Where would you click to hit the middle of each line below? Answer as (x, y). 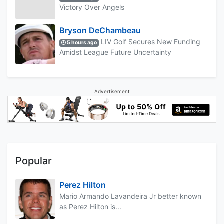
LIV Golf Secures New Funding (150, 42)
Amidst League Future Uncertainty (115, 52)
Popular (34, 161)
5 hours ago (82, 43)
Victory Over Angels (92, 7)
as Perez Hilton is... (90, 206)
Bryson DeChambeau (100, 31)
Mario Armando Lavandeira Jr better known (130, 196)
